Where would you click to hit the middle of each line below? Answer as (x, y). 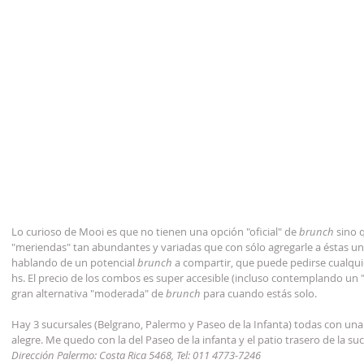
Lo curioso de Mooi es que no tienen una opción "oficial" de (155, 232)
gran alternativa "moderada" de (89, 294)
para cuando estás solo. (259, 294)
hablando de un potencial (73, 263)
